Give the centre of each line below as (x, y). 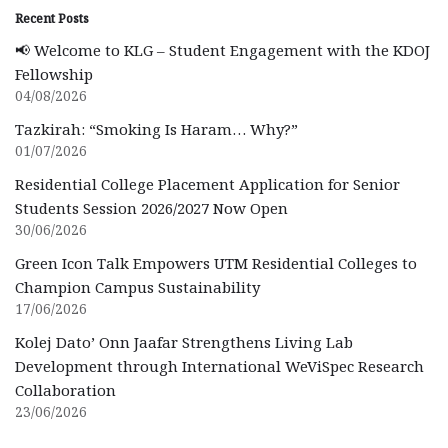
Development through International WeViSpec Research (219, 365)
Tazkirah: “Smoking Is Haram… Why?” (156, 128)
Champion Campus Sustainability (137, 286)
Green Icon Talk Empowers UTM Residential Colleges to (216, 262)
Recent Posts (52, 18)
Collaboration (65, 389)
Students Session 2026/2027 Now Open (151, 207)
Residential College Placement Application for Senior (207, 183)
